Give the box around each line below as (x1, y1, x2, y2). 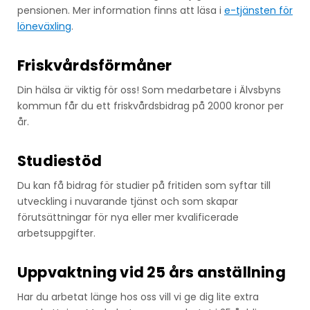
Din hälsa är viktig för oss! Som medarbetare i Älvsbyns (17, 82, 281, 97)
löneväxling (17, 19, 71, 33)
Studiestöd (17, 150, 102, 171)
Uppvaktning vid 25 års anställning (17, 262, 286, 282)
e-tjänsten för (224, 3, 293, 17)
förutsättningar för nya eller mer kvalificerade (17, 210, 239, 224)
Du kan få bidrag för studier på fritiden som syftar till (17, 178, 271, 192)
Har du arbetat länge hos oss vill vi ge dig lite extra (17, 289, 259, 304)
